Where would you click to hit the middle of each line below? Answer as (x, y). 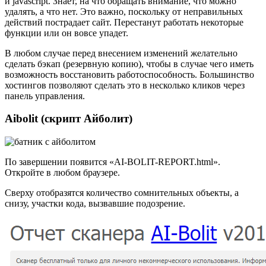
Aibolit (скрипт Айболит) (69, 119)
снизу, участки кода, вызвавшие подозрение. (95, 203)
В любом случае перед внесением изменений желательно (121, 53)
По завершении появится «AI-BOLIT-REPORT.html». (113, 162)
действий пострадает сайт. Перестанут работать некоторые (124, 22)
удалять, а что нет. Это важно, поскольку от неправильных (124, 11)
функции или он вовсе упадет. (66, 33)
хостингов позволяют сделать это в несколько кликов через (125, 85)
